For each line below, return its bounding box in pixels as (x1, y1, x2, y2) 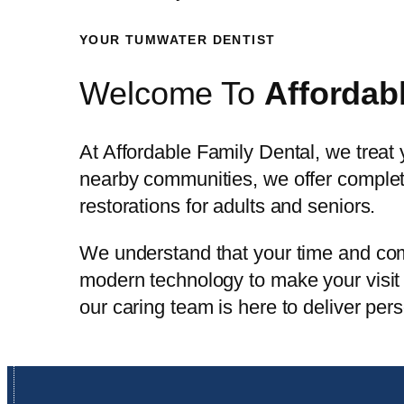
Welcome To (79, 75, 264, 113)
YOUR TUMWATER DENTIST (79, 32, 276, 47)
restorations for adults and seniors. (79, 195, 376, 218)
